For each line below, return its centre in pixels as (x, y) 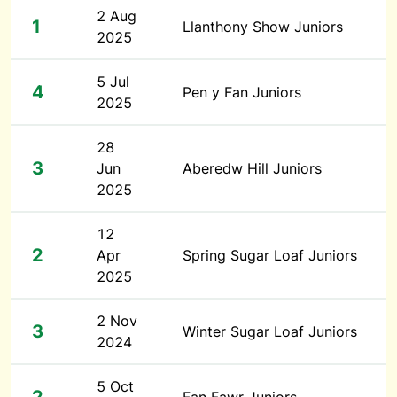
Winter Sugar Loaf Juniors (270, 331)
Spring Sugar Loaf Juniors (270, 255)
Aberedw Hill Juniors (252, 168)
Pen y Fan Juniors (242, 92)
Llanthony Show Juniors (263, 27)
